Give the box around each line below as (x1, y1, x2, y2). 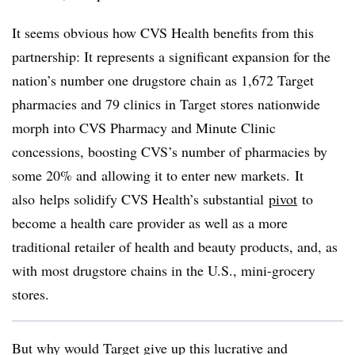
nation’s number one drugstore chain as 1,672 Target (12, 71, 314, 90)
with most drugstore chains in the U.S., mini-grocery (12, 261, 315, 280)
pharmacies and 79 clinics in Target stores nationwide (12, 94, 320, 113)
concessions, (12, 142, 88, 161)
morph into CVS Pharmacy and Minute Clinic (12, 118, 276, 137)
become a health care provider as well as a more (12, 213, 288, 232)
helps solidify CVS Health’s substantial (35, 189, 269, 208)
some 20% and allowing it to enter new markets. (12, 166, 290, 185)
